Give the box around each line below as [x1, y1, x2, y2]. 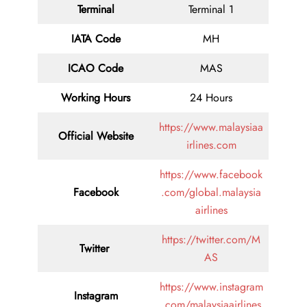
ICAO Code [68, 60, 123, 77]
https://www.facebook [160, 167, 262, 183]
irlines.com [186, 137, 236, 153]
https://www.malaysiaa [159, 119, 263, 136]
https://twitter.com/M [162, 232, 260, 248]
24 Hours [190, 90, 232, 106]
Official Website [58, 128, 134, 145]
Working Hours [61, 90, 130, 106]
